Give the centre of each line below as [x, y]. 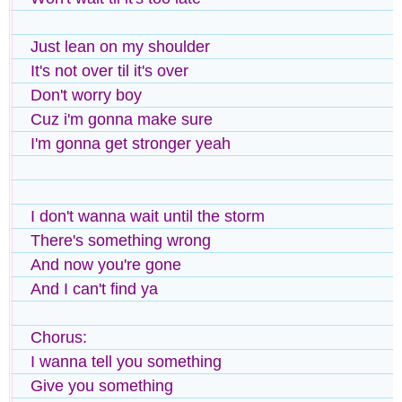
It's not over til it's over [109, 70]
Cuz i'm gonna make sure [122, 119]
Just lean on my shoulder [120, 46]
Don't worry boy [86, 95]
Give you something [102, 385]
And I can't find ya [94, 288]
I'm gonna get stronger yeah [131, 143]
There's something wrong [121, 240]
